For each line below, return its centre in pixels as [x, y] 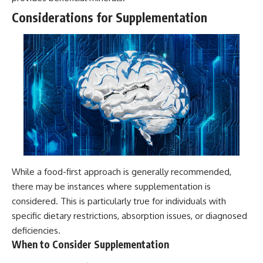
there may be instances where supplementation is [111, 186]
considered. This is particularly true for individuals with [119, 201]
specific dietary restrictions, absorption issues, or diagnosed [129, 215]
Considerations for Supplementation [109, 18]
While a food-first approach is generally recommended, [122, 171]
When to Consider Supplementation [90, 244]
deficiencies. [36, 230]
